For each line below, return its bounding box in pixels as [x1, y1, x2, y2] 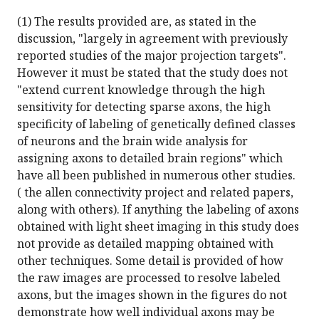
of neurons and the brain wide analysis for [17, 133, 248, 150]
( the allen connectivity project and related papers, [17, 184, 293, 201]
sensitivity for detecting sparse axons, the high [17, 99, 271, 115]
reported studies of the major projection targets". [17, 48, 286, 64]
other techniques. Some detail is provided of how [17, 253, 283, 269]
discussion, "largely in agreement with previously [17, 31, 288, 47]
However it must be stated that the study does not [17, 65, 288, 81]
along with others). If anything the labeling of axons [17, 202, 299, 218]
